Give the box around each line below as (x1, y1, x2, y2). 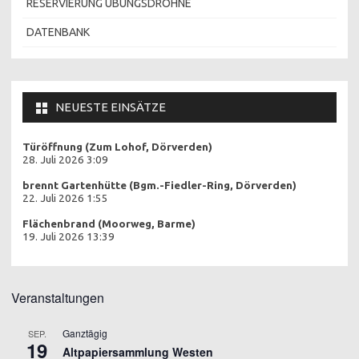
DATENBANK (26, 25, 90, 38)
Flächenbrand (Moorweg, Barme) (22, 217, 196, 230)
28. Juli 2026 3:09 (22, 153, 108, 166)
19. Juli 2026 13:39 (22, 230, 115, 243)
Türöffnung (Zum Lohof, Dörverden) (22, 140, 212, 153)
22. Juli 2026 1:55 (22, 192, 108, 204)
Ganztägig (63, 325, 107, 340)
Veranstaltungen (11, 288, 104, 307)
